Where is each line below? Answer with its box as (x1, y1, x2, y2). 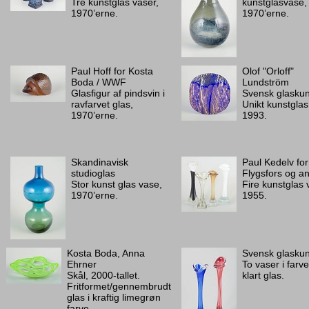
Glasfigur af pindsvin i (71, 88, 165, 99)
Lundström (242, 77, 289, 88)
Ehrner (67, 259, 97, 270)
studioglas (71, 168, 115, 179)
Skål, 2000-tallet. (67, 270, 140, 281)
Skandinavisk (71, 157, 128, 168)
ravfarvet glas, (71, 99, 133, 110)
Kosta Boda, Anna (67, 248, 145, 259)
